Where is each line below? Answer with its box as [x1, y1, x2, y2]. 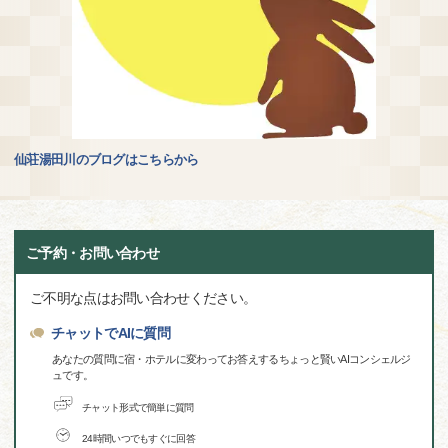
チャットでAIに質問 [51, 325, 170, 342]
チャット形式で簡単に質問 [82, 401, 194, 413]
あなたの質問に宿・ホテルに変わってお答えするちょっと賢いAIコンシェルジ [52, 353, 411, 366]
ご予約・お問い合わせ [26, 245, 160, 262]
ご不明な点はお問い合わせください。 [30, 290, 257, 307]
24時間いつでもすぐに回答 [82, 432, 195, 444]
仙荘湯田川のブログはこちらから [14, 152, 199, 168]
